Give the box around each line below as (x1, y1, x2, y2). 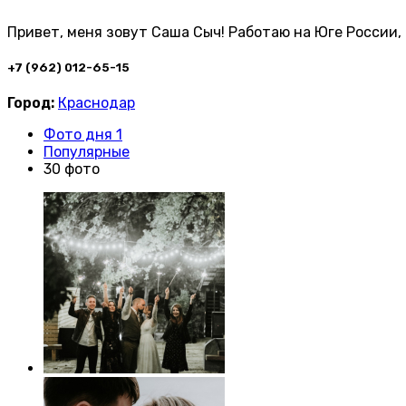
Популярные (43, 143, 130, 161)
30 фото (43, 160, 100, 179)
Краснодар (58, 94, 135, 112)
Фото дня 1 (43, 126, 122, 144)
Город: (7, 94, 54, 112)
